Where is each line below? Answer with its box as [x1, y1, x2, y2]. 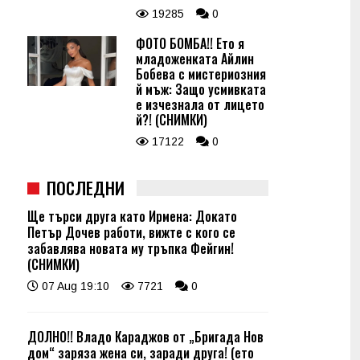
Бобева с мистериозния [136, 64, 266, 84]
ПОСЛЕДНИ [47, 175, 125, 200]
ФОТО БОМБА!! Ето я [136, 34, 244, 53]
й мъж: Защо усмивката [136, 80, 266, 99]
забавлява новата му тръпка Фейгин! [27, 239, 234, 258]
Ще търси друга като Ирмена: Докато [27, 207, 237, 226]
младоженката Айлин [136, 49, 254, 68]
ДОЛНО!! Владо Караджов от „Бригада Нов [27, 327, 264, 346]
